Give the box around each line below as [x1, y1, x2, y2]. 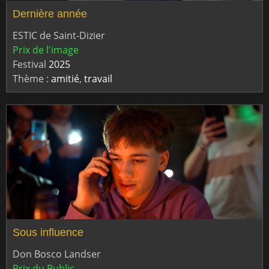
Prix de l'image [13, 43, 79, 57]
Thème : [13, 72, 51, 86]
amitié [51, 72, 79, 86]
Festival [13, 58, 49, 71]
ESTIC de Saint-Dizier [13, 29, 105, 43]
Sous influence [13, 226, 83, 238]
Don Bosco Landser [13, 247, 101, 261]
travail [84, 72, 112, 86]
